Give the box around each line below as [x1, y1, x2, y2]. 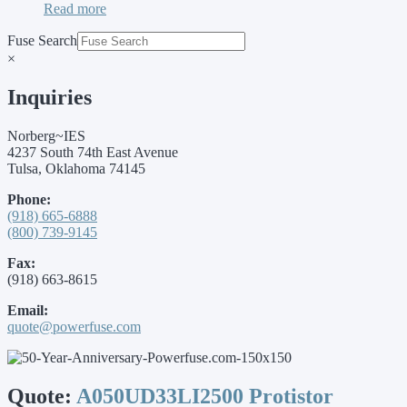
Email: [7, 302, 48, 318]
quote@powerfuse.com [7, 318, 141, 334]
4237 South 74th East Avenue [7, 144, 178, 160]
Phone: [7, 191, 51, 207]
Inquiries [7, 84, 92, 109]
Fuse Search [7, 32, 77, 48]
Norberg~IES [7, 127, 85, 144]
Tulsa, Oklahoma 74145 [7, 160, 145, 176]
